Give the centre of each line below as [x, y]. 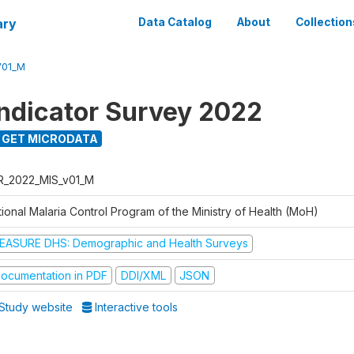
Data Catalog [175, 22]
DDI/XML [143, 275]
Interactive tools [135, 307]
